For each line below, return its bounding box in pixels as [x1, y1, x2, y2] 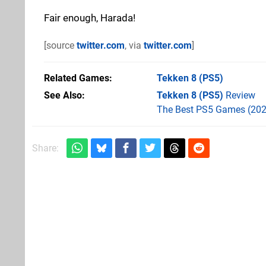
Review [223, 89, 255, 101]
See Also [44, 89, 82, 101]
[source [44, 39, 77, 51]
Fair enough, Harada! [44, 11, 135, 24]
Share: [32, 142, 59, 154]
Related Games [44, 72, 109, 84]
